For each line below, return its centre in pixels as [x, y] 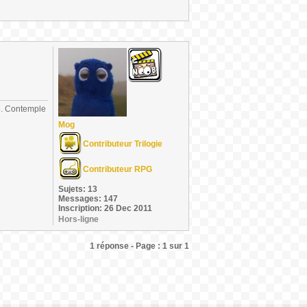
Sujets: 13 [78, 189]
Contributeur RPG [118, 169]
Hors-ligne [78, 219]
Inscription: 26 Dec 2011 [105, 208]
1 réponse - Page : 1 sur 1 [139, 246]
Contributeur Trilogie [123, 144]
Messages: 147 [88, 199]
